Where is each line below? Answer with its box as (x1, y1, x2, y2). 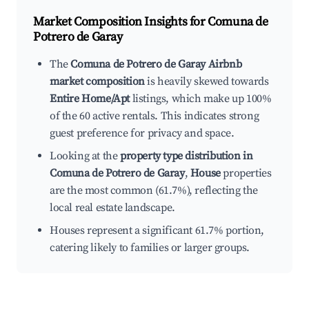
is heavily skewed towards (144, 74, 269, 89)
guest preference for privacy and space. (50, 126, 235, 141)
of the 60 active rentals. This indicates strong (50, 109, 259, 123)
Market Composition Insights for (33, 14, 208, 30)
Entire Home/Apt (50, 92, 130, 106)
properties (220, 166, 272, 181)
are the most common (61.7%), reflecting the (50, 183, 258, 198)
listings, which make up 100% (130, 92, 272, 106)
